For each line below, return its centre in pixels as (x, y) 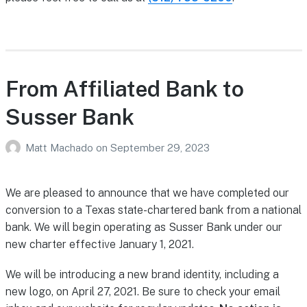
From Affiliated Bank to (124, 89)
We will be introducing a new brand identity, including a (142, 275)
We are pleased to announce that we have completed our (147, 193)
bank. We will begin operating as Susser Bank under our (144, 228)
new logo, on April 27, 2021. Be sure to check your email (143, 292)
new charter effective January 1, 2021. (99, 245)
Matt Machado (60, 148)
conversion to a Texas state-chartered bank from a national (153, 210)
